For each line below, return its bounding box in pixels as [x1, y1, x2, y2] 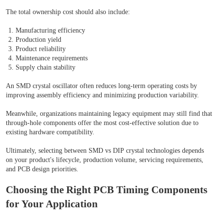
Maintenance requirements [16, 54, 88, 62]
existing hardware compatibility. [6, 128, 94, 136]
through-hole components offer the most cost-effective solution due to [6, 119, 199, 127]
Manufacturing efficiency [16, 27, 85, 35]
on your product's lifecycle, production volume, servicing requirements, [6, 156, 203, 164]
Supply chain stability [16, 64, 75, 72]
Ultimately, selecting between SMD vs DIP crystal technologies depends [6, 147, 204, 155]
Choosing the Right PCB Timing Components [6, 184, 207, 196]
